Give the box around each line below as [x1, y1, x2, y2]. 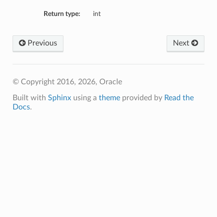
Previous [25, 39, 57, 47]
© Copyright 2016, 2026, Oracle [12, 78, 122, 86]
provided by [120, 94, 164, 102]
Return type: [43, 10, 80, 18]
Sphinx [47, 94, 71, 102]
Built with [12, 94, 48, 102]
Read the [164, 94, 194, 102]
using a [71, 94, 99, 102]
